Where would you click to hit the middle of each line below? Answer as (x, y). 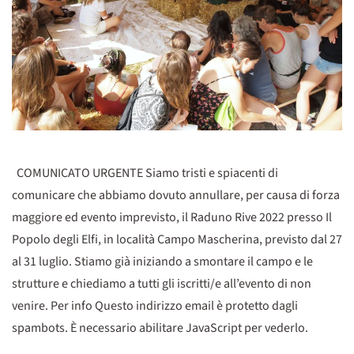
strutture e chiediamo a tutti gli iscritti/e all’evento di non (162, 283)
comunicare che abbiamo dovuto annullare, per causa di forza (176, 195)
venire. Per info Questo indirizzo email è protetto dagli (155, 305)
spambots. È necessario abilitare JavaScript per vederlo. (160, 328)
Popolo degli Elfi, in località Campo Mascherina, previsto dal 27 (177, 239)
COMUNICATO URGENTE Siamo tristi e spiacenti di (145, 173)
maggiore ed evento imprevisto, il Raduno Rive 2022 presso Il (172, 217)
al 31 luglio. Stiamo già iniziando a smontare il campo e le (162, 261)
